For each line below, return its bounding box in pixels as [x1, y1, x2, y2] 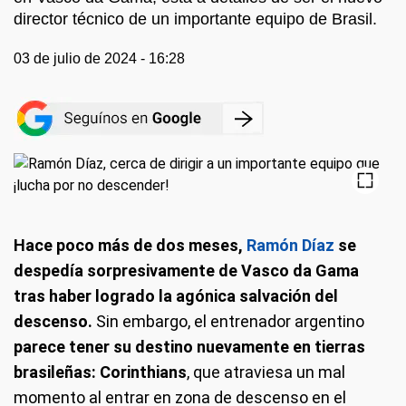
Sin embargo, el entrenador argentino [96, 312, 364, 331]
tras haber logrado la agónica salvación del [14, 286, 338, 305]
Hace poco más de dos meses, [14, 236, 246, 255]
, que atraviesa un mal [187, 362, 345, 382]
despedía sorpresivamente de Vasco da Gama [14, 261, 359, 280]
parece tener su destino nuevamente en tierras [14, 337, 365, 356]
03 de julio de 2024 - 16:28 [14, 51, 185, 66]
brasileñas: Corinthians [14, 362, 187, 382]
